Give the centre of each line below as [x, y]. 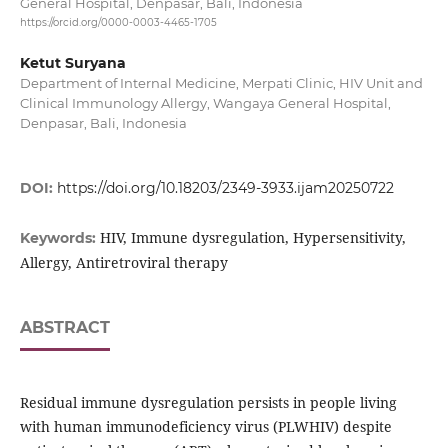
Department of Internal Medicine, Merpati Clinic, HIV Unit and [221, 83]
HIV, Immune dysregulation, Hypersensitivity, [252, 238]
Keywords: [59, 238]
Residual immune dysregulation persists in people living [208, 403]
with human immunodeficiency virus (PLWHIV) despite [205, 427]
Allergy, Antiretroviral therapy [123, 263]
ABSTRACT [64, 328]
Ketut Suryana [72, 63]
